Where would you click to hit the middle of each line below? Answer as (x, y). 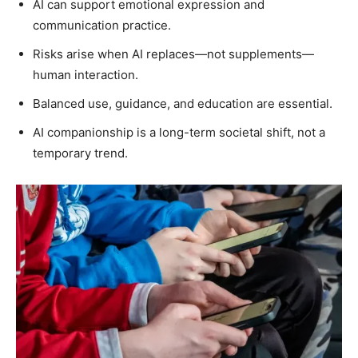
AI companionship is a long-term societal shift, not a (179, 132)
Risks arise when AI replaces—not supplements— (173, 54)
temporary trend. (80, 153)
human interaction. (86, 74)
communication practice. (102, 25)
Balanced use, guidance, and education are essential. (183, 103)
